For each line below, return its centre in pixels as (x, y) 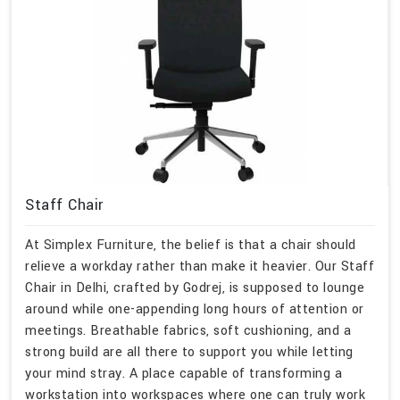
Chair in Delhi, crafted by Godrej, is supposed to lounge (195, 287)
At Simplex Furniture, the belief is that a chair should (191, 245)
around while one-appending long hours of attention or (195, 309)
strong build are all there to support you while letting (189, 352)
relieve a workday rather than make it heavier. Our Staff (200, 266)
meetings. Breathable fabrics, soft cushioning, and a (188, 330)
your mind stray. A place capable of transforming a (183, 373)
